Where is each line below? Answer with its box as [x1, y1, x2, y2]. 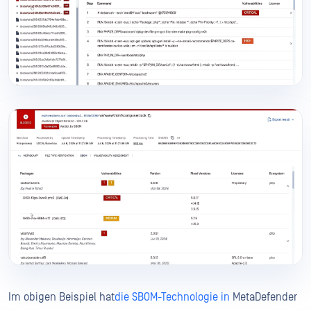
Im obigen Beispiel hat [8, 291, 115, 304]
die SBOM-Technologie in [115, 291, 230, 304]
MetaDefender [230, 291, 297, 304]
